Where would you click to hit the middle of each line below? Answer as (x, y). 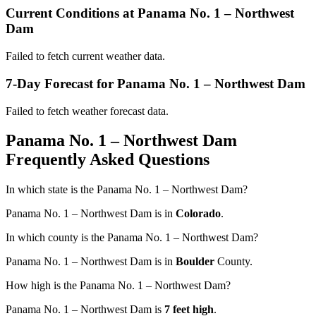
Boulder (195, 262)
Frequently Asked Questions (108, 160)
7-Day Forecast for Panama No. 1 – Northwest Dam (156, 83)
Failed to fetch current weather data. (85, 56)
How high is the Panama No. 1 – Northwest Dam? (118, 286)
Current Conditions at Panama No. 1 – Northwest (150, 13)
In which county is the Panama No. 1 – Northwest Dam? (132, 238)
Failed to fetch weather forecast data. (87, 111)
